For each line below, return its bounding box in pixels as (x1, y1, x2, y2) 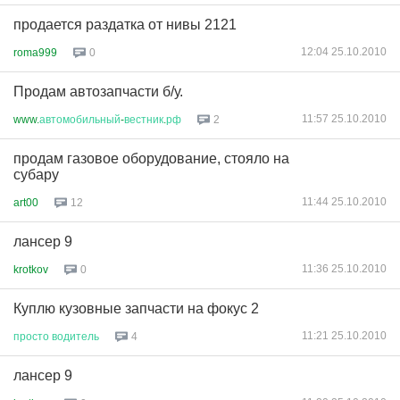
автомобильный (39, 112, 121, 126)
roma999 (13, 46, 57, 59)
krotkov (13, 262, 48, 276)
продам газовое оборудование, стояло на (13, 151, 289, 166)
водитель (52, 329, 99, 343)
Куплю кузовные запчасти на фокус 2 (13, 301, 259, 316)
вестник (124, 112, 163, 126)
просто (13, 329, 49, 343)
